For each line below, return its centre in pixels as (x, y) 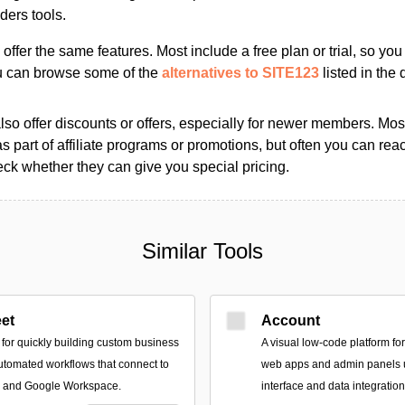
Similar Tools (202, 251)
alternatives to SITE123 (240, 73)
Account (291, 320)
